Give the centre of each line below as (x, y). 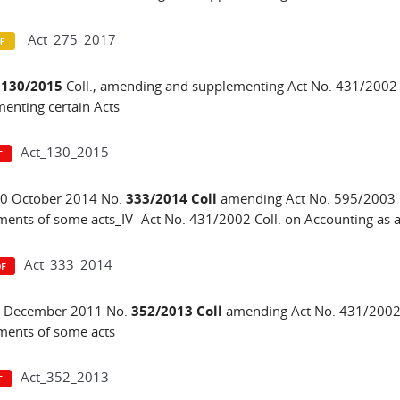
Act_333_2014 (68, 264)
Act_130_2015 (64, 152)
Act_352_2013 (64, 377)
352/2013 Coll (178, 311)
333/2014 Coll (173, 199)
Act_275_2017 (70, 39)
